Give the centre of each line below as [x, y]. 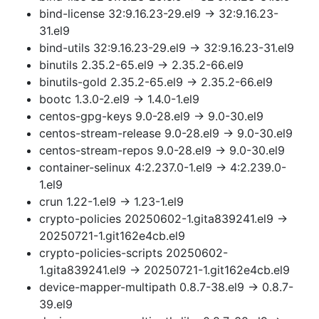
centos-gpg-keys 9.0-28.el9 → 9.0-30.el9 [151, 116]
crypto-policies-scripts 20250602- [134, 253]
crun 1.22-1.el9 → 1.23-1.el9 [111, 202]
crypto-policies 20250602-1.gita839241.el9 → [163, 219]
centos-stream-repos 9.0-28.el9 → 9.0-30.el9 [162, 150]
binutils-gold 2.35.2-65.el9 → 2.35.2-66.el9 [156, 82]
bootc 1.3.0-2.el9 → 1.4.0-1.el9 [119, 99]
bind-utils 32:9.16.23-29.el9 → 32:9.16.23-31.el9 [167, 48]
